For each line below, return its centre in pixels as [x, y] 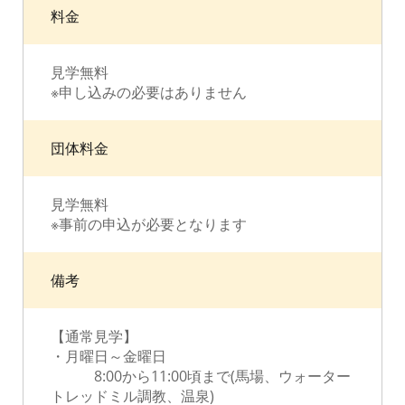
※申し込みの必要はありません [149, 92]
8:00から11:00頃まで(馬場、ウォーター [201, 376]
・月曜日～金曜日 [108, 356]
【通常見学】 [94, 336]
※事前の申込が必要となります [149, 224]
